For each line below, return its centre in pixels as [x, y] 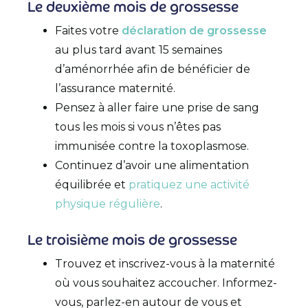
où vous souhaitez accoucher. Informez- [166, 283]
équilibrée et [92, 185]
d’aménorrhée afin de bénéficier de [153, 69]
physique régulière [108, 204]
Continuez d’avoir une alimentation [152, 166]
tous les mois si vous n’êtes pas [138, 127]
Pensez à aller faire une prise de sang [157, 108]
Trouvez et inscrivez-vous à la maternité [165, 264]
